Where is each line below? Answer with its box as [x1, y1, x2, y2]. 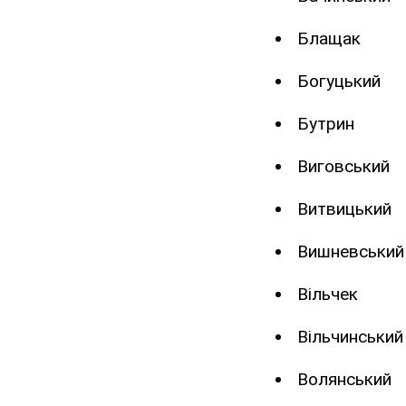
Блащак [297, 28, 361, 50]
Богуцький [297, 71, 381, 92]
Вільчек [297, 284, 358, 305]
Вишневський [297, 241, 404, 263]
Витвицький [297, 198, 391, 220]
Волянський [297, 369, 391, 391]
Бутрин [297, 113, 354, 135]
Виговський [297, 156, 390, 178]
